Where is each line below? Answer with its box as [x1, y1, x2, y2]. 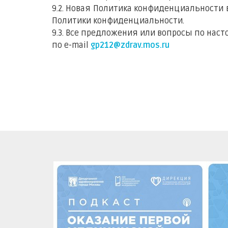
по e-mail [52, 40, 91, 50]
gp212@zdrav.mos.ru [91, 40, 169, 50]
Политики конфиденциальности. [52, 16, 184, 26]
